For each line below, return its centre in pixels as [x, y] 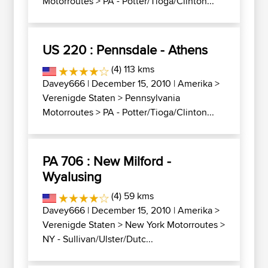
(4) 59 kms [131, 196]
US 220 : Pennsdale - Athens [125, 50]
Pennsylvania [153, 98]
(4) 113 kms [131, 69]
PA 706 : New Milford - [107, 161]
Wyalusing [72, 176]
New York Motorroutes [171, 225]
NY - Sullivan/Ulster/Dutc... [98, 239]
